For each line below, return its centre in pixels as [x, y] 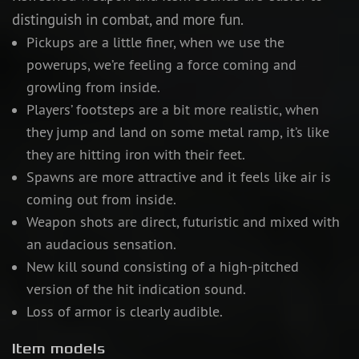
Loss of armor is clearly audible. [124, 311]
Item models [59, 348]
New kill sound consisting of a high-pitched [162, 266]
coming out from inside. [101, 199]
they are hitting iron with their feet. [135, 154]
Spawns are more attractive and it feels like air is [178, 177]
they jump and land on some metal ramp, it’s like [177, 132]
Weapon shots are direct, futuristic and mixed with [183, 222]
